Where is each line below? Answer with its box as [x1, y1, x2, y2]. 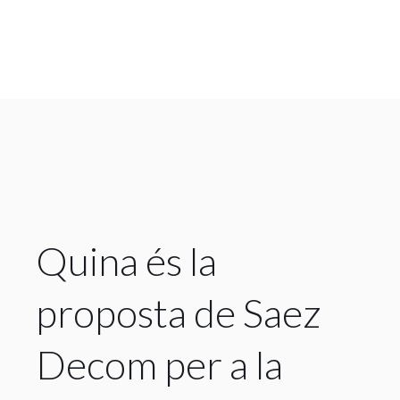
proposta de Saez [35, 288, 321, 336]
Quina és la [35, 237, 217, 284]
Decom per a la [35, 340, 283, 387]
